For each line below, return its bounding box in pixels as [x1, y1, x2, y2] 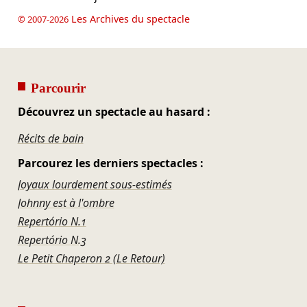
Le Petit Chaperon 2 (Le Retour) [17, 251, 165, 267]
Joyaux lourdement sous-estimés [17, 177, 172, 193]
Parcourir [30, 80, 86, 95]
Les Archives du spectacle [68, 12, 190, 26]
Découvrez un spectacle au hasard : [17, 103, 210, 119]
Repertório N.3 [17, 232, 86, 248]
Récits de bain [17, 130, 84, 146]
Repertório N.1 [17, 214, 86, 230]
